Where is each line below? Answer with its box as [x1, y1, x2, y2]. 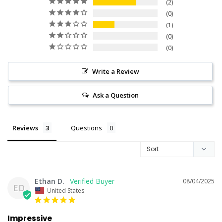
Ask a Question [92, 90, 139, 100]
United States [47, 186, 84, 195]
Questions [71, 123, 102, 132]
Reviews [12, 123, 38, 132]
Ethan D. [35, 176, 64, 186]
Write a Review [92, 66, 139, 76]
